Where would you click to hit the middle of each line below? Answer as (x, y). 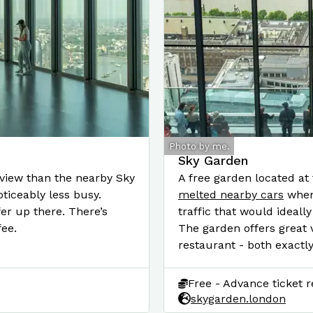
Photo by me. (199, 146)
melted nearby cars (231, 195)
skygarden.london (238, 298)
